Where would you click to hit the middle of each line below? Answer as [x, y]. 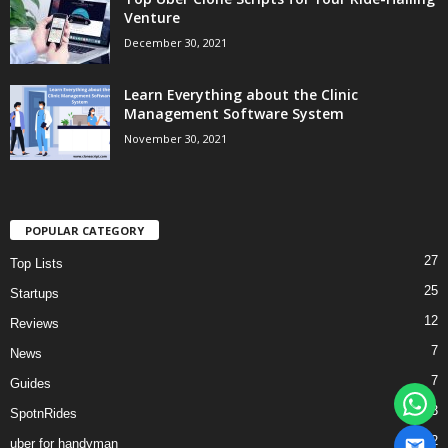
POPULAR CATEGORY [84, 231]
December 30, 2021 [175, 42]
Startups [34, 294]
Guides [30, 384]
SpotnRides [43, 414]
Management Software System [234, 113]
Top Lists [36, 264]
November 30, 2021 [175, 138]
